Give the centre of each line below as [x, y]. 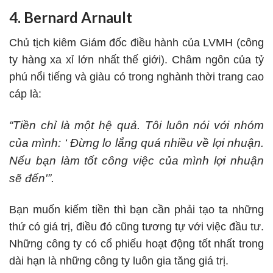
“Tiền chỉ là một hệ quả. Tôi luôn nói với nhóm [136, 126]
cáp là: [25, 94]
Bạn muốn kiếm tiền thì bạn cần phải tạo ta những [136, 210]
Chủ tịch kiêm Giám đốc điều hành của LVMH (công [136, 42]
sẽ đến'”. [32, 179]
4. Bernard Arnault [71, 17]
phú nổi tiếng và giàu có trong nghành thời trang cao [136, 76]
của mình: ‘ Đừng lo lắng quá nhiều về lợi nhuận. [136, 143]
